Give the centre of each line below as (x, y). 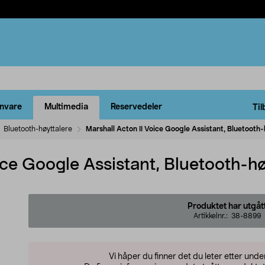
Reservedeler (136, 107)
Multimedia (66, 107)
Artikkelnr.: (212, 216)
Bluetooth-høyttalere (38, 129)
